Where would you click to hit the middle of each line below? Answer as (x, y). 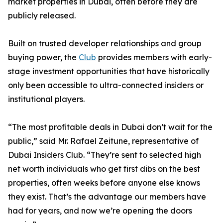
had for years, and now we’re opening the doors (100, 211)
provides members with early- (154, 57)
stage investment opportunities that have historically (109, 71)
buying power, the (43, 57)
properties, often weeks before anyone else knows (104, 183)
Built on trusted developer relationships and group (105, 43)
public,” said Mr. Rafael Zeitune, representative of (103, 141)
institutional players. (46, 99)
